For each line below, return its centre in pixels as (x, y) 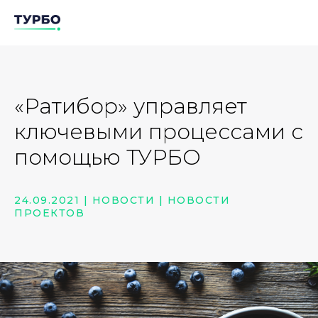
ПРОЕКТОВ (49, 213)
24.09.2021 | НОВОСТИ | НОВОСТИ (122, 200)
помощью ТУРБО (108, 157)
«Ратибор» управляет (131, 106)
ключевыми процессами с (159, 132)
